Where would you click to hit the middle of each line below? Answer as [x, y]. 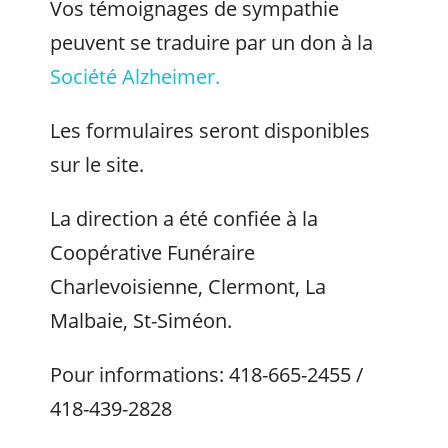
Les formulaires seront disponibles [210, 130]
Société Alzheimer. [135, 76]
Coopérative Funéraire [152, 252]
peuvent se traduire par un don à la [211, 42]
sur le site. [97, 164]
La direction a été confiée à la [184, 218]
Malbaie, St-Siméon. [141, 320]
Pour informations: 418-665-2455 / [206, 374]
